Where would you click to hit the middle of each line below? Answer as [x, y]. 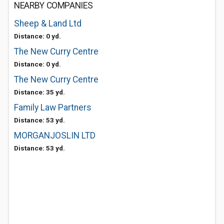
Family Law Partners [53, 107]
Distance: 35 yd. [39, 92]
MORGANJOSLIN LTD [55, 135]
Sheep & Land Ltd [48, 23]
